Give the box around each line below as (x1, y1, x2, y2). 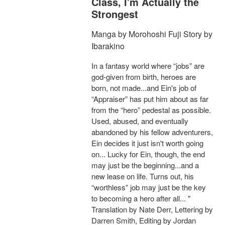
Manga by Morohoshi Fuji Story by (91, 28, 212, 40)
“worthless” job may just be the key (91, 182, 206, 193)
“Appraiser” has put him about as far (91, 93, 208, 104)
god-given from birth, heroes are (91, 71, 196, 82)
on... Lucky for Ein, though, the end (91, 149, 205, 160)
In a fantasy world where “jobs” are (91, 60, 204, 71)
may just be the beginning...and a (91, 160, 199, 171)
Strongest (91, 7, 138, 22)
